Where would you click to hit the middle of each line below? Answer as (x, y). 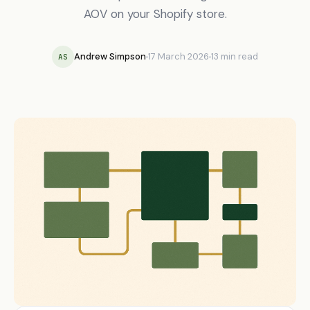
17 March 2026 (179, 56)
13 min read (235, 56)
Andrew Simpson (110, 56)
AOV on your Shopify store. (155, 14)
